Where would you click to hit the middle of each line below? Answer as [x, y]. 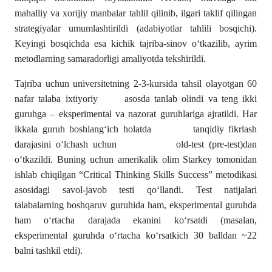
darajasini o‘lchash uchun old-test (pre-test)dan [136, 144]
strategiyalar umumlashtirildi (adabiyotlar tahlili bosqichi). [136, 28]
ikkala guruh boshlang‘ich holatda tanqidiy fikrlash [136, 129]
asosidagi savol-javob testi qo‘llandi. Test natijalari [136, 190]
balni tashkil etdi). [49, 250]
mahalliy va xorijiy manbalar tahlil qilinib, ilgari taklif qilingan [136, 13]
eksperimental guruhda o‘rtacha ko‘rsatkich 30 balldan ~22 [136, 235]
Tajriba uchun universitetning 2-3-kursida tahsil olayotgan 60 [136, 83]
